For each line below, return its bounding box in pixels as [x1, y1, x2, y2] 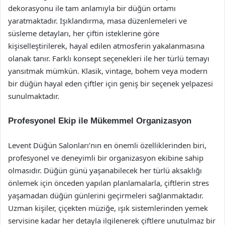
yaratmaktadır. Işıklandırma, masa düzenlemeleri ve [8, 16, 187, 26]
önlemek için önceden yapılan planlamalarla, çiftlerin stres [8, 178, 209, 188]
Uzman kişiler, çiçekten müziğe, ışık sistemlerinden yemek [8, 203, 208, 213]
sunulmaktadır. [8, 91, 59, 101]
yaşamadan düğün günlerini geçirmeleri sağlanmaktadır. [8, 190, 203, 200]
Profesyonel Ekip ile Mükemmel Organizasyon [8, 116, 191, 126]
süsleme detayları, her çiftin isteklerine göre [8, 28, 159, 38]
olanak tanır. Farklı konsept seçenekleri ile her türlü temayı [8, 53, 209, 63]
